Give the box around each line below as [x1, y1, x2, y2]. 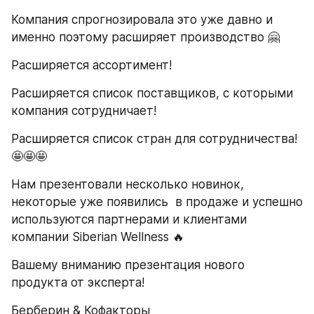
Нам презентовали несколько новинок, [11, 177, 244, 192]
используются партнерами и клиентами [11, 212, 247, 227]
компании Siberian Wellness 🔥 [11, 230, 184, 245]
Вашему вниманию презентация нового [11, 258, 245, 273]
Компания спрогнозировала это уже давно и [11, 12, 273, 27]
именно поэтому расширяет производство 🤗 [11, 29, 280, 44]
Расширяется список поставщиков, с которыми [11, 86, 293, 101]
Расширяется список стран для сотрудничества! [11, 132, 297, 146]
